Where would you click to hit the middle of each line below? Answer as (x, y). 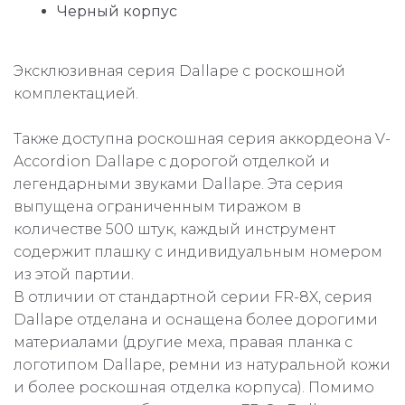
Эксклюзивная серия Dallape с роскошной (179, 71)
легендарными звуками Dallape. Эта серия (179, 184)
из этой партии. (74, 275)
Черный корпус (117, 12)
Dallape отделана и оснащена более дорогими (196, 320)
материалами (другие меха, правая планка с (183, 343)
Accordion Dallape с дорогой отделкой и (172, 162)
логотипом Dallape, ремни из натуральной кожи (202, 365)
